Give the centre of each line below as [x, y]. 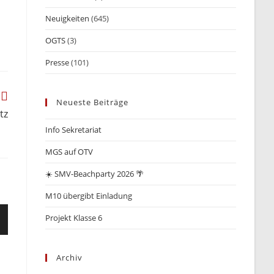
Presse [57, 62]
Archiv [70, 257]
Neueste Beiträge [93, 102]
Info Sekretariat [74, 130]
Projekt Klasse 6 [74, 218]
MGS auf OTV [69, 152]
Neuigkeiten [68, 18]
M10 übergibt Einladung [89, 196]
